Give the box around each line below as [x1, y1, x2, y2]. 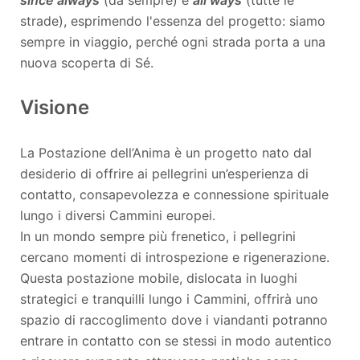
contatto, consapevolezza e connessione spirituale [20, 186, 329, 202]
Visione [20, 95, 89, 119]
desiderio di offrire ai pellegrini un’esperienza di [20, 165, 309, 182]
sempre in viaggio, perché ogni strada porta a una [20, 33, 325, 50]
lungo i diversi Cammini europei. [20, 207, 215, 223]
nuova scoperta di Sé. [20, 54, 153, 71]
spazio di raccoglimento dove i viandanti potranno [20, 311, 328, 328]
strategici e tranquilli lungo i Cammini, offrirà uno [20, 290, 318, 307]
